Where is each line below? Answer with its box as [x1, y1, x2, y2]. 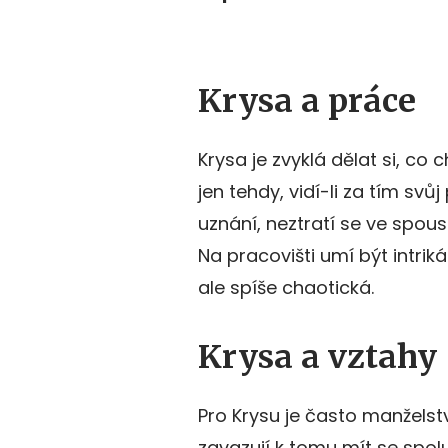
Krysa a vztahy [198, 337, 437, 378]
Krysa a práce [198, 81, 416, 122]
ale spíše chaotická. [198, 275, 374, 301]
